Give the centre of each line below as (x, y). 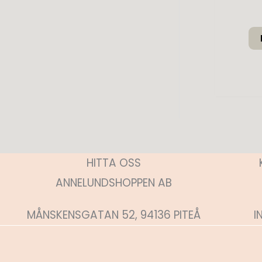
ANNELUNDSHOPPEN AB (113, 183)
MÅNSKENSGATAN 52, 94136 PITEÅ (113, 215)
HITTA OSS (113, 163)
